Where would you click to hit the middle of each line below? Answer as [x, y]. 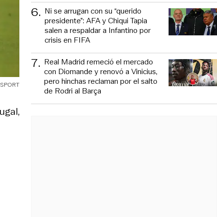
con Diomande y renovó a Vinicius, [101, 71]
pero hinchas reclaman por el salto [101, 81]
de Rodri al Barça [73, 91]
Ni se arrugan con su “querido [93, 11]
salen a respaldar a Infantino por [98, 30]
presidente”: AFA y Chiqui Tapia [96, 20]
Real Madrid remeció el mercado [99, 62]
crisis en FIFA [67, 40]
